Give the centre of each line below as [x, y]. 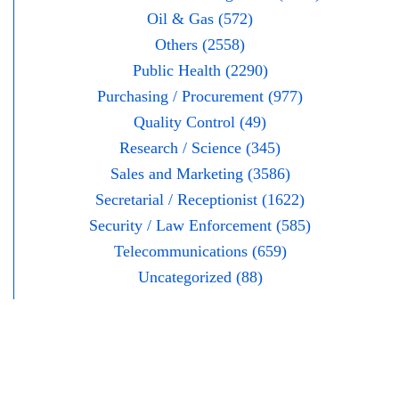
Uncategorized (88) [200, 277]
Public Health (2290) [200, 71]
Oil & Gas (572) [200, 19]
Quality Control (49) [200, 122]
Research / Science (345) [200, 148]
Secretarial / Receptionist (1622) [200, 200]
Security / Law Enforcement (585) [200, 226]
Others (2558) [200, 45]
